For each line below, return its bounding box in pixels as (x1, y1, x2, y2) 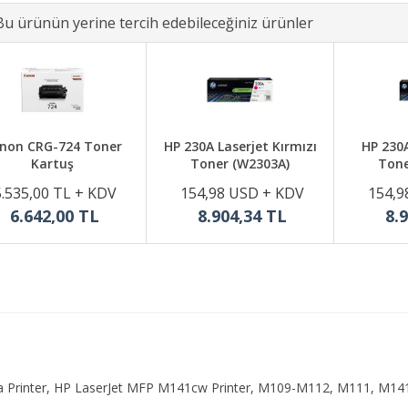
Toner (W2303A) (190, 155, 290, 172)
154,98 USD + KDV (180, 183, 304, 203)
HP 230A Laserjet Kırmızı (163, 138, 317, 155)
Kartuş (31, 155, 74, 172)
